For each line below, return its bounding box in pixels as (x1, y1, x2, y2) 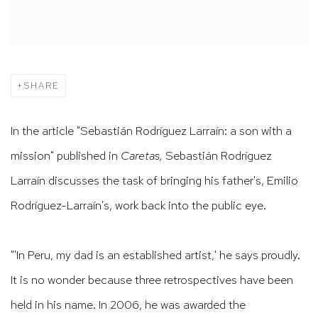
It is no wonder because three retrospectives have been (11, 272, 293, 288)
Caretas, (121, 148, 163, 164)
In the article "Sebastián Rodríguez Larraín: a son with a (11, 123, 292, 139)
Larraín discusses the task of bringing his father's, (11, 172, 267, 189)
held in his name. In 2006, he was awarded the (11, 297, 246, 313)
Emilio (267, 172, 298, 189)
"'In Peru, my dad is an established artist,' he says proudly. (11, 247, 300, 263)
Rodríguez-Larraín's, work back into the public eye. (11, 197, 266, 214)
